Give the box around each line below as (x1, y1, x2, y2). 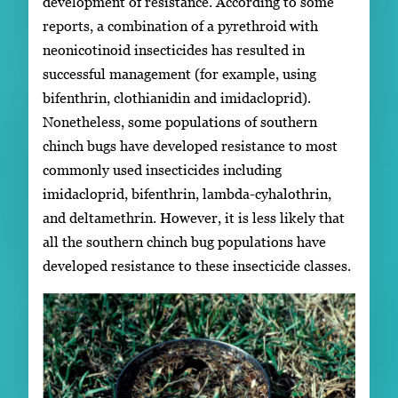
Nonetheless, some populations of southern (43, 114, 317, 131)
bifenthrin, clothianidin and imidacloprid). (43, 90, 311, 107)
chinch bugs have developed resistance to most (43, 138, 338, 155)
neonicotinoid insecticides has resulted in (43, 42, 305, 59)
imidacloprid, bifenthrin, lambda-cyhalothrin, (43, 186, 331, 203)
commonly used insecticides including (43, 162, 282, 179)
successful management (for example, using (43, 66, 316, 83)
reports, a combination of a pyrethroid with (43, 18, 318, 35)
